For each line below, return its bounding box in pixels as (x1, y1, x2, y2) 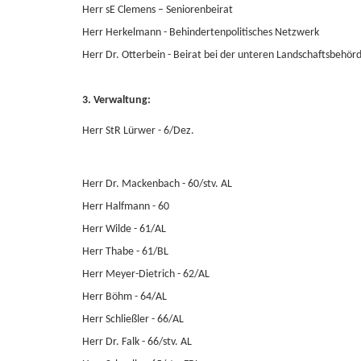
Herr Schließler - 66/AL (82, 313, 184, 326)
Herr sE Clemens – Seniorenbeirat (82, 4, 233, 16)
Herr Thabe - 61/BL (82, 246, 168, 258)
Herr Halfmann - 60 (82, 201, 169, 213)
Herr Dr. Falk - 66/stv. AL (82, 336, 192, 348)
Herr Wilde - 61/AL (82, 223, 166, 235)
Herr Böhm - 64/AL (82, 291, 167, 303)
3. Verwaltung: (82, 94, 151, 106)
